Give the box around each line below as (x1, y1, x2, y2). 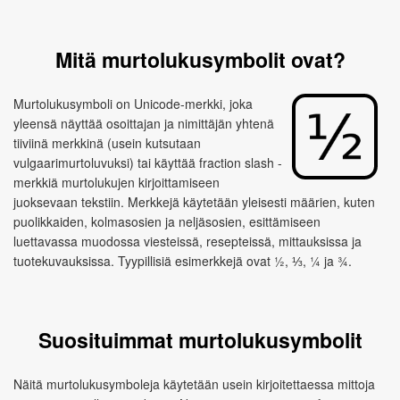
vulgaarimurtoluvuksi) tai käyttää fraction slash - (13, 154, 282, 171)
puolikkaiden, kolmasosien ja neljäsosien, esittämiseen (13, 212, 321, 230)
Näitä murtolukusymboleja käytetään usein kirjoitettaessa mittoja (13, 375, 375, 393)
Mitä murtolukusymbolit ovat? (54, 45, 346, 74)
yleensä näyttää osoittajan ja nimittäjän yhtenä (13, 114, 274, 132)
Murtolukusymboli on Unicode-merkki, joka (13, 95, 253, 112)
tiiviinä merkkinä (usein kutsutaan (13, 134, 201, 152)
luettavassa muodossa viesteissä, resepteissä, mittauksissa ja (13, 232, 362, 250)
